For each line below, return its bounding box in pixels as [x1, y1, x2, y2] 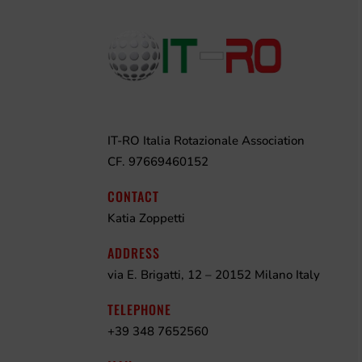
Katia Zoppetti [107, 210, 185, 227]
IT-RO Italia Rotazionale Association [107, 133, 305, 149]
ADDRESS [107, 243, 160, 263]
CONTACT [107, 187, 159, 207]
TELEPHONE [107, 300, 171, 320]
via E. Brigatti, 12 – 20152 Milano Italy [107, 267, 320, 284]
